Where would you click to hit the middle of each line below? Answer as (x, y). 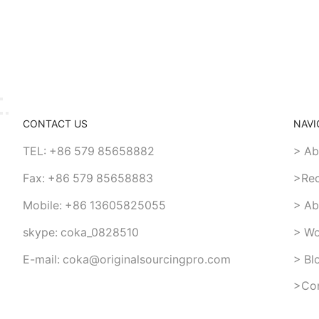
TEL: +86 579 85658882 (88, 151)
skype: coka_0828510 (80, 232)
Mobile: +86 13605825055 (94, 205)
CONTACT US (56, 124)
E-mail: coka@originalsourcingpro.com (126, 259)
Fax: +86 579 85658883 (88, 178)
